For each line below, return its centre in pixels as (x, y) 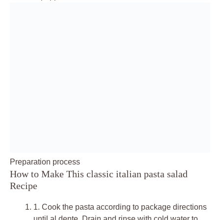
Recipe (24, 185)
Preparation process (45, 162)
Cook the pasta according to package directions (123, 207)
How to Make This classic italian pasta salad (99, 174)
